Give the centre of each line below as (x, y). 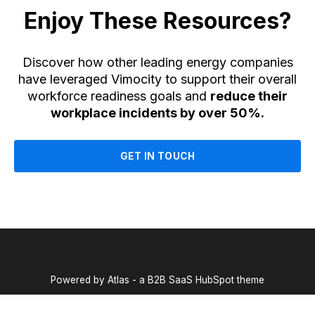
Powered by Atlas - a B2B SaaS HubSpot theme (157, 280)
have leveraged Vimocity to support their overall (157, 79)
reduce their (249, 96)
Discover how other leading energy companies (157, 63)
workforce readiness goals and (119, 96)
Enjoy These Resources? (157, 21)
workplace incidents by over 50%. (157, 113)
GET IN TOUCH (157, 156)
